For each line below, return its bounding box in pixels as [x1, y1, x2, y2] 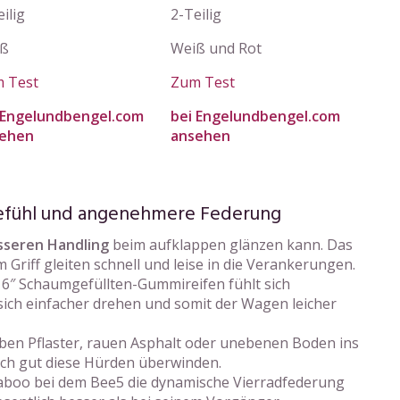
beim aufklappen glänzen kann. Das [109, 235, 353, 254]
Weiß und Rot [171, 38, 262, 58]
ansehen [171, 126, 230, 146]
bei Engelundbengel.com [171, 106, 340, 126]
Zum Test [171, 72, 235, 92]
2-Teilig [171, 4, 221, 24]
